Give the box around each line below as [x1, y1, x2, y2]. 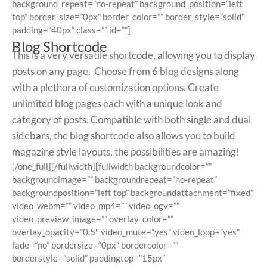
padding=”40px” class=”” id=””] [12, 24, 131, 36]
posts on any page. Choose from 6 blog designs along [12, 65, 239, 78]
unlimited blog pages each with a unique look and [12, 97, 222, 110]
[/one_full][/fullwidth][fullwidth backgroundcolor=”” [12, 161, 212, 172]
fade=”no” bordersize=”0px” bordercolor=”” [12, 240, 178, 251]
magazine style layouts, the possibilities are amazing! [12, 145, 240, 159]
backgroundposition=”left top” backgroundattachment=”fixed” [12, 187, 253, 198]
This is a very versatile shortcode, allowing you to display [12, 49, 255, 62]
